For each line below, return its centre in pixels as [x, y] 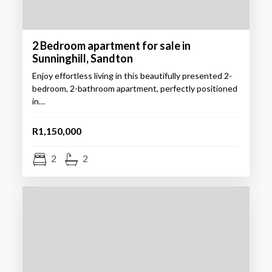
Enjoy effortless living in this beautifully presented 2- [132, 76]
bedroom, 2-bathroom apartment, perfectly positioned [134, 89]
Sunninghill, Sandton [82, 59]
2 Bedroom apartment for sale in [111, 46]
